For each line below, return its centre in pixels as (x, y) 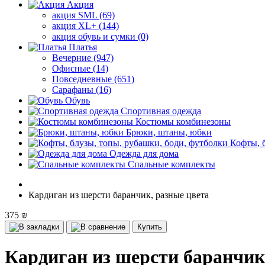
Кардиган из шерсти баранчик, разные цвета (119, 195)
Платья (83, 47)
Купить (150, 227)
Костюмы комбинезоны (183, 122)
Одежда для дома (144, 153)
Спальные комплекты (172, 164)
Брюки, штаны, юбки (169, 132)
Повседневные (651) (93, 79)
